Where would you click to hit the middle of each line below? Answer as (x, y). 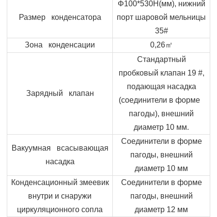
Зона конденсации (60, 45)
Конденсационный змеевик (60, 182)
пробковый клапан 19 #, (161, 73)
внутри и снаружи (60, 196)
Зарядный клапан (60, 93)
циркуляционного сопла (60, 209)
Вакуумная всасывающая (60, 148)
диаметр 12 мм (161, 209)
